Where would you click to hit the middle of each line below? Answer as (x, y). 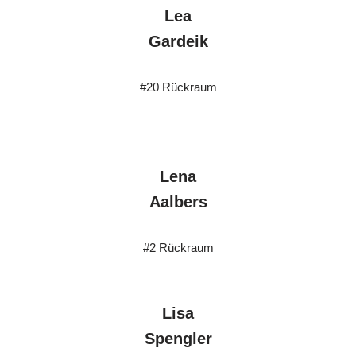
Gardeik (178, 41)
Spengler (178, 339)
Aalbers (178, 202)
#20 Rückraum (178, 87)
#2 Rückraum (178, 248)
